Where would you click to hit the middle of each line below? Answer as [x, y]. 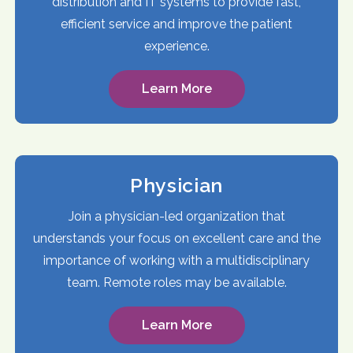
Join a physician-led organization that [176, 217]
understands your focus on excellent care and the [176, 239]
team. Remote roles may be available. [176, 283]
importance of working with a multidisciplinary [176, 261]
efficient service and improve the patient [176, 24]
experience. [176, 46]
